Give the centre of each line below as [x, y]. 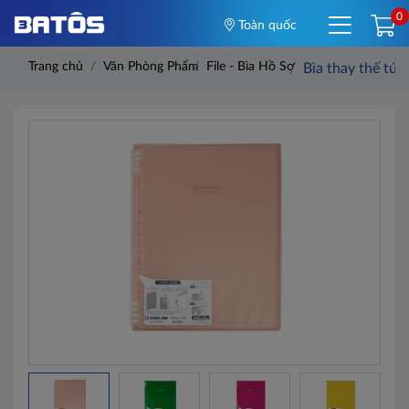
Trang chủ [56, 67]
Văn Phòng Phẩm [151, 67]
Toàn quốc [265, 26]
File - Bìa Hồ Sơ [251, 67]
